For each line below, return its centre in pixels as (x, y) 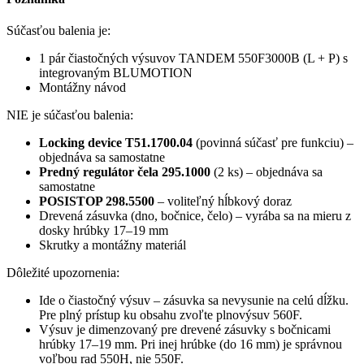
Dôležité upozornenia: (63, 273)
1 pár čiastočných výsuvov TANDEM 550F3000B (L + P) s (193, 58)
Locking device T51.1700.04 (116, 143)
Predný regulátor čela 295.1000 (125, 172)
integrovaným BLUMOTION (116, 73)
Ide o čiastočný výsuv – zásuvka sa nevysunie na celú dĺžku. (194, 301)
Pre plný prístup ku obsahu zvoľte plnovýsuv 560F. (171, 315)
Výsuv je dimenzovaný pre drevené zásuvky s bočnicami (185, 330)
